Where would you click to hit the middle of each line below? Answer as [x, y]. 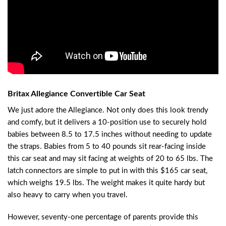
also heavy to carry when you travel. [68, 195]
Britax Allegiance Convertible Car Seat [76, 94]
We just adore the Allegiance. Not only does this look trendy [108, 110]
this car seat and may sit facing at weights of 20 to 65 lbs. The [110, 159]
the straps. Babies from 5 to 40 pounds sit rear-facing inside [107, 147]
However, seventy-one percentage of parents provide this [103, 217]
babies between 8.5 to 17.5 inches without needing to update [110, 135]
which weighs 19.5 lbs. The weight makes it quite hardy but [106, 183]
